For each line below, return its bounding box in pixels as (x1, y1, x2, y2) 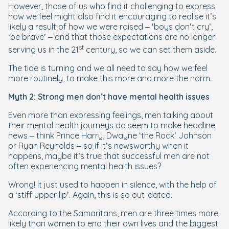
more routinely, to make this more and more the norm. (8, 73, 212, 84)
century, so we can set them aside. (84, 44, 216, 55)
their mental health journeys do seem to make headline (8, 120, 215, 131)
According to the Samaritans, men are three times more (8, 208, 218, 219)
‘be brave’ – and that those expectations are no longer (8, 32, 215, 42)
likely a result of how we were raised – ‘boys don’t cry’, (8, 21, 213, 32)
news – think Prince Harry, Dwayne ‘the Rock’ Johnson (8, 130, 212, 141)
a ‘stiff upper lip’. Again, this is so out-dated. (8, 190, 172, 200)
